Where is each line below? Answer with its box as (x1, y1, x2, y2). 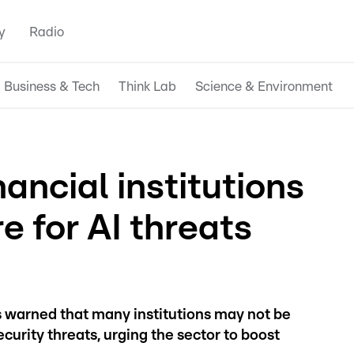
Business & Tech (4, 79, 100, 93)
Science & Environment (195, 79, 333, 93)
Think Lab (119, 79, 176, 93)
